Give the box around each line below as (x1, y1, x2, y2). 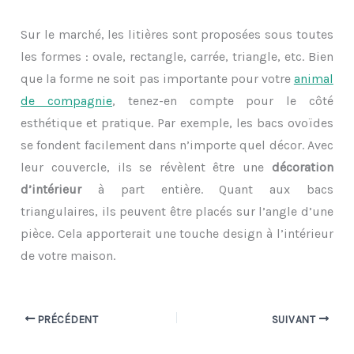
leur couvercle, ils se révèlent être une (21, 160, 272, 175)
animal (293, 71, 333, 87)
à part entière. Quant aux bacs (81, 182, 333, 198)
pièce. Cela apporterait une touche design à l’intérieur (21, 226, 333, 242)
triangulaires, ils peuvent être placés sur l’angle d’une (21, 204, 333, 220)
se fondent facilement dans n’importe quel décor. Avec (21, 137, 333, 153)
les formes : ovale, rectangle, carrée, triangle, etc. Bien (21, 49, 333, 65)
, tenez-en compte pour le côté (111, 93, 333, 109)
